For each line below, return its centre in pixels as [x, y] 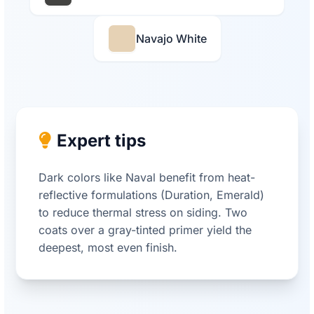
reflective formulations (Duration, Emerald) [151, 195]
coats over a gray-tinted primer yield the [145, 230]
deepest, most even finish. [108, 248]
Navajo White [171, 38]
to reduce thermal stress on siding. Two [143, 213]
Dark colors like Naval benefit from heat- [147, 178]
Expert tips [101, 141]
